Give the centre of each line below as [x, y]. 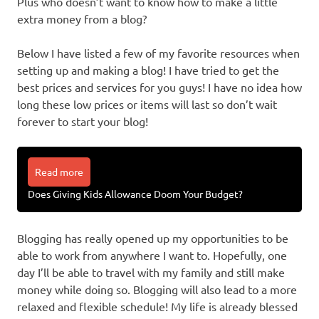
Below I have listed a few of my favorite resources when [158, 53]
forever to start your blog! [83, 121]
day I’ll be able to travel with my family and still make [151, 272]
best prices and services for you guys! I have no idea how [159, 87]
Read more [59, 172]
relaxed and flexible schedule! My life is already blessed [157, 307]
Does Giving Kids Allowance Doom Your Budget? [135, 194]
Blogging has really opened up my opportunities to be [153, 238]
